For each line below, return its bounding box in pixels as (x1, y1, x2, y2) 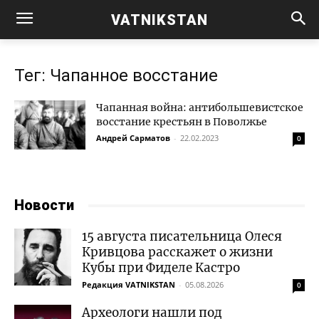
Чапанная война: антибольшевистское (96, 101, 303, 114)
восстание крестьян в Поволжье (96, 115, 267, 128)
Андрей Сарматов (96, 132, 170, 143)
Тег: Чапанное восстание (14, 66, 218, 85)
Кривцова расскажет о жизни (82, 244, 273, 260)
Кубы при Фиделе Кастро (82, 260, 240, 276)
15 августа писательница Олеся (82, 229, 282, 244)
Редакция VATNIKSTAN (82, 279, 175, 290)
